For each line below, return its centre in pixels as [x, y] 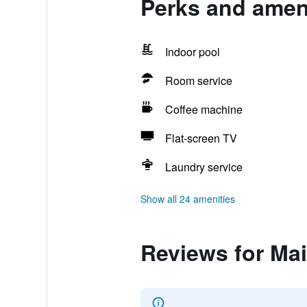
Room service [198, 81]
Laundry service [204, 167]
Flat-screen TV [201, 138]
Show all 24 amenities [187, 199]
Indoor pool [192, 52]
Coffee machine [204, 109]
